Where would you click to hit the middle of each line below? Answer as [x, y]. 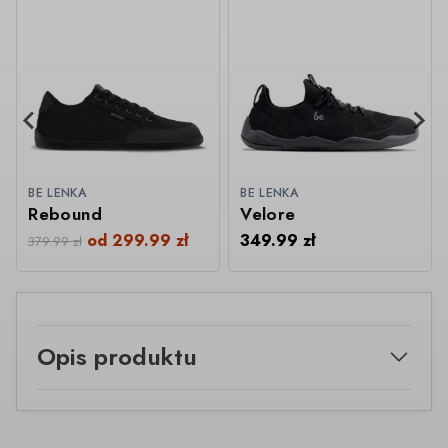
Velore [268, 213]
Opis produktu [117, 357]
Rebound [65, 213]
